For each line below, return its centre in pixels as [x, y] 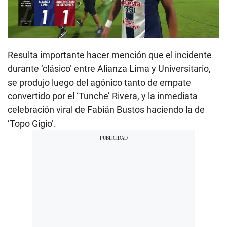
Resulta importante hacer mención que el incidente [110, 55]
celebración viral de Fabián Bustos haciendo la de [106, 110]
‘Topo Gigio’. [32, 124]
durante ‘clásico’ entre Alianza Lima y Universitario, [109, 69]
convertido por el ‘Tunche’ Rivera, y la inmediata [103, 96]
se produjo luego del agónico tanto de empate [99, 83]
